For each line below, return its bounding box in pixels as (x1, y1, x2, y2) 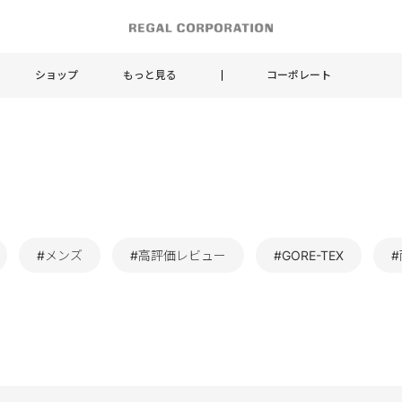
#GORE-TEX (274, 248, 344, 263)
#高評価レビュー (130, 248, 226, 263)
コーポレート (267, 67, 331, 82)
